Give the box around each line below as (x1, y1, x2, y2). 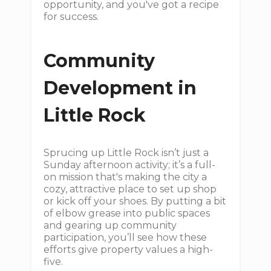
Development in (44, 77, 197, 99)
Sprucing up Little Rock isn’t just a (44, 147, 209, 158)
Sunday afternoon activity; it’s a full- (44, 159, 216, 171)
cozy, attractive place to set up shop (44, 183, 217, 195)
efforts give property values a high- (44, 244, 214, 255)
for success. (44, 11, 99, 22)
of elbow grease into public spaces (44, 207, 211, 219)
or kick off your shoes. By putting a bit (44, 195, 227, 207)
